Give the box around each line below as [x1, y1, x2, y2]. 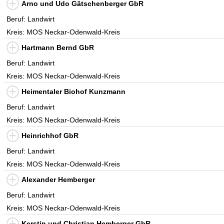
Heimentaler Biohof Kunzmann [21, 87, 125, 95]
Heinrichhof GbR [21, 131, 78, 139]
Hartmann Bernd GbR [21, 43, 94, 51]
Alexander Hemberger [21, 175, 95, 183]
